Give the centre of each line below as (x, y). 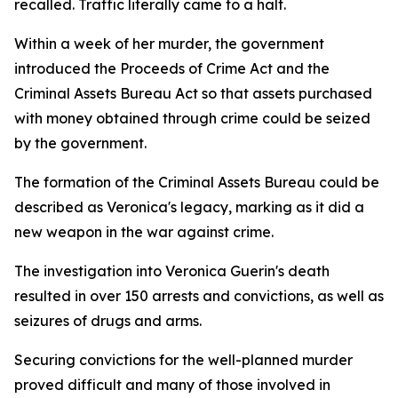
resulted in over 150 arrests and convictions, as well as (199, 296)
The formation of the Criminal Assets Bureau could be (197, 182)
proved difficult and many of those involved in (172, 385)
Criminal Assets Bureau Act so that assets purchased (193, 93)
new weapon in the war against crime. (144, 232)
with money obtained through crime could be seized (192, 118)
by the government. (80, 143)
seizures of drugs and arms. (108, 321)
